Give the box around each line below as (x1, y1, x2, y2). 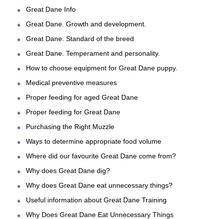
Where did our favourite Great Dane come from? (26, 152, 176, 160)
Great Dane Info (26, 5, 76, 14)
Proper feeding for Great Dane (26, 108, 120, 116)
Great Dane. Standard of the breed (26, 35, 134, 43)
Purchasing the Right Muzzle (26, 123, 114, 131)
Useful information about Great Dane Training (26, 196, 167, 204)
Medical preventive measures (26, 79, 117, 87)
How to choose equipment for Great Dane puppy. (26, 64, 177, 72)
